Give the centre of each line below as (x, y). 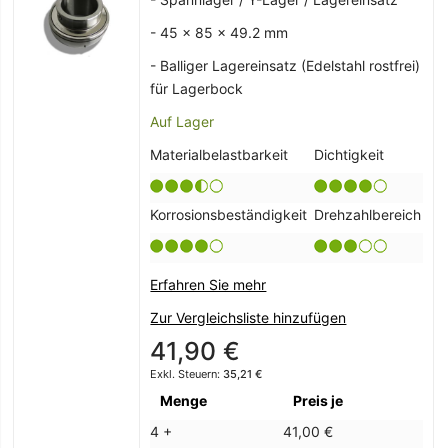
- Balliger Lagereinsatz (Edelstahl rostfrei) (285, 66)
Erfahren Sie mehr (208, 285)
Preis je (318, 401)
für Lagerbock (197, 89)
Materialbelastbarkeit (219, 155)
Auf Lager (182, 122)
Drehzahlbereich (368, 215)
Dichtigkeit (349, 155)
